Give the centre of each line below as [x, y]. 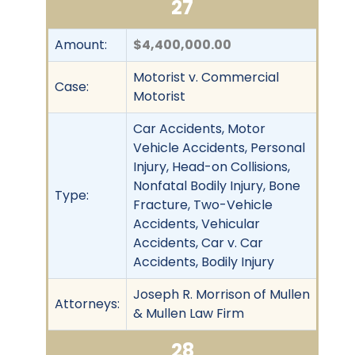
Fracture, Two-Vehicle [203, 204]
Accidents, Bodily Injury [204, 261]
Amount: [81, 44]
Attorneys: [87, 303]
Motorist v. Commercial [206, 77]
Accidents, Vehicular [197, 223]
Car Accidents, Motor [199, 128]
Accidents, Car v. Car [198, 242]
